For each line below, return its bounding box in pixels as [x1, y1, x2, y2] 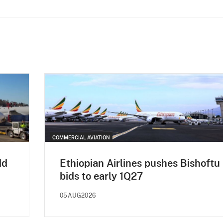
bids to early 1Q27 [60, 170, 143, 182]
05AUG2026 [60, 192, 96, 199]
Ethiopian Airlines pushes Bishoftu [60, 157, 220, 169]
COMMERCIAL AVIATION [52, 134, 110, 140]
